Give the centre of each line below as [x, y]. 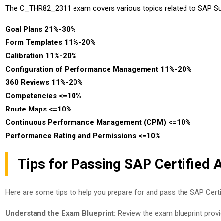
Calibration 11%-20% [41, 56]
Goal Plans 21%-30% [41, 29]
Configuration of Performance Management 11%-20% [99, 69]
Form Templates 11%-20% [51, 42]
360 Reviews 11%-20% [44, 82]
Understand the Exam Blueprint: [61, 213]
